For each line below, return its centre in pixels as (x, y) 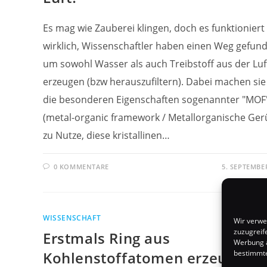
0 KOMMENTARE (81, 167)
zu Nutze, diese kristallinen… (106, 135)
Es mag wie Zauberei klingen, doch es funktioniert (154, 28)
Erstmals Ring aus (107, 238)
